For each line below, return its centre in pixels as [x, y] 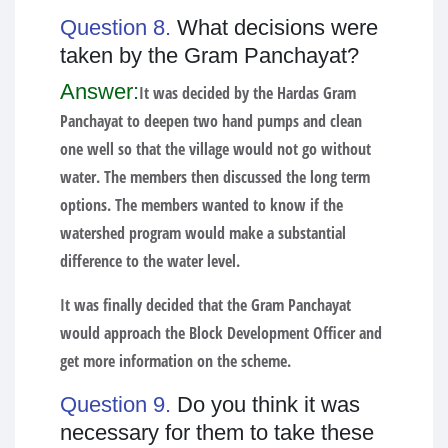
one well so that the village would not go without [215, 148]
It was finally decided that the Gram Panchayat [205, 304]
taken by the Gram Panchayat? [209, 55]
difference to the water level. [150, 260]
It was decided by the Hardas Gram [247, 92]
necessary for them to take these [217, 432]
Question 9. [118, 404]
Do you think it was [268, 404]
